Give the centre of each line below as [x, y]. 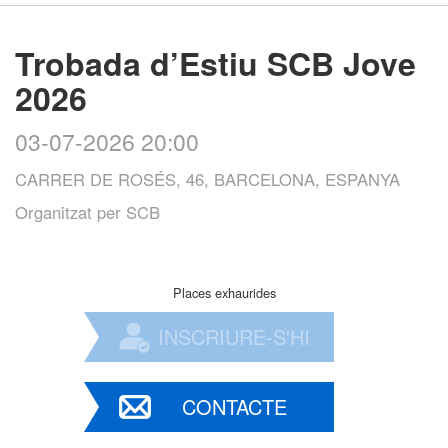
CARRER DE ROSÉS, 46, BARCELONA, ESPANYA [207, 178]
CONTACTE [234, 406]
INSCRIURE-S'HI [234, 336]
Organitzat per [70, 211]
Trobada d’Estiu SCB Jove [215, 62]
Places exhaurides [224, 292]
